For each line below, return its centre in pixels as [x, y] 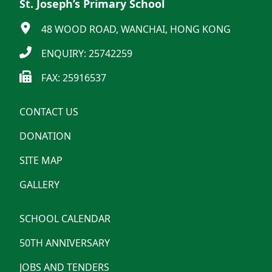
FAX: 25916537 [74, 78]
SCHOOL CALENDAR [65, 219]
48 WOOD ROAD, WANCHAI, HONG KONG [136, 29]
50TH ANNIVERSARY [65, 243]
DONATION [45, 136]
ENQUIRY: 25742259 [87, 53]
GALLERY [39, 185]
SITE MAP [41, 160]
